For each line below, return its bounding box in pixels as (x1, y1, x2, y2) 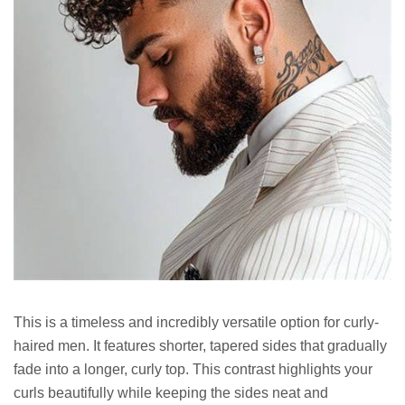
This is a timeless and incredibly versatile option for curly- (14, 314, 379, 330)
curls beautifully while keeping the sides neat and (14, 384, 328, 400)
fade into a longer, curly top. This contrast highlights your (14, 361, 372, 377)
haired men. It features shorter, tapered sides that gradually (14, 337, 387, 353)
